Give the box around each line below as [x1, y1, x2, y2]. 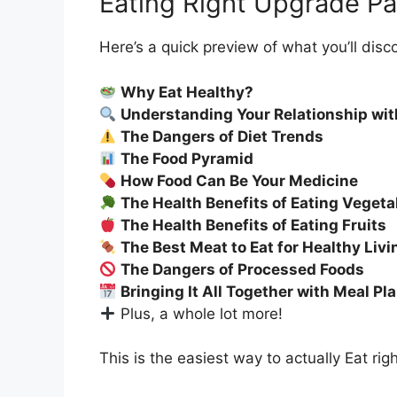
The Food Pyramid [121, 149, 254, 167]
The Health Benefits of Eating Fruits [121, 215, 387, 234]
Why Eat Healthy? [121, 82, 254, 101]
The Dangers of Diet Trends [121, 127, 324, 145]
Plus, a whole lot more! [116, 304, 284, 323]
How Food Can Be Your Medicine [121, 171, 359, 190]
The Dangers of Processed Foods [121, 260, 365, 278]
